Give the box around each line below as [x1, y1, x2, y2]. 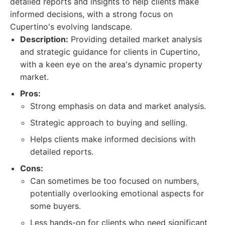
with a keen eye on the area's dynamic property [20, 59, 202, 69]
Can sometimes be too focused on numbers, [30, 176, 199, 186]
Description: [20, 34, 68, 44]
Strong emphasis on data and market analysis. [30, 101, 206, 111]
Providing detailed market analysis [68, 34, 202, 44]
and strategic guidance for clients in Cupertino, [20, 47, 200, 57]
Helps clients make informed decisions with [30, 134, 195, 144]
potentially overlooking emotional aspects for [30, 188, 204, 198]
